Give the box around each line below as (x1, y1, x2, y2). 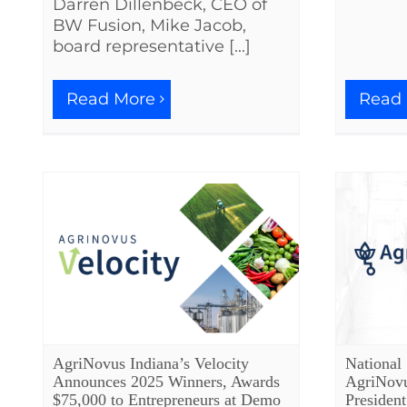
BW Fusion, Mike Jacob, (53, 15, 246, 35)
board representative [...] (53, 35, 251, 56)
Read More (66, 89, 155, 109)
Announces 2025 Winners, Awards (53, 372, 280, 392)
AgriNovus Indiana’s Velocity (53, 354, 249, 373)
